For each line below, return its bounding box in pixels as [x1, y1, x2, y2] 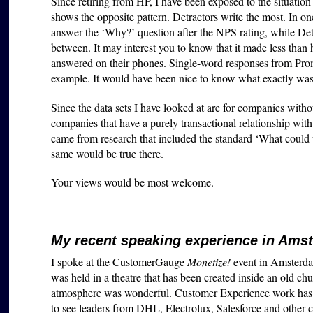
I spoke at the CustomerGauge [51, 254, 188, 270]
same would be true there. [51, 145, 164, 161]
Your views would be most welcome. [51, 174, 214, 189]
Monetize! [187, 254, 231, 270]
